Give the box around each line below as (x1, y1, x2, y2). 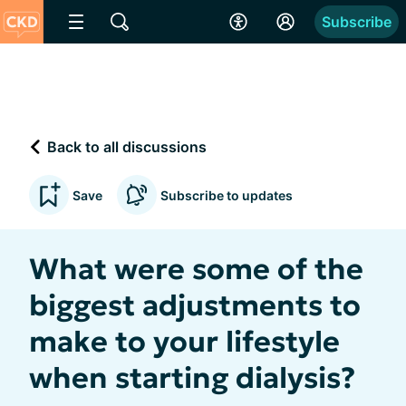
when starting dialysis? (29, 360, 355, 396)
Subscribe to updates (160, 187, 293, 203)
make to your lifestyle (29, 324, 340, 360)
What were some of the (29, 251, 363, 287)
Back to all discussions (43, 137, 207, 156)
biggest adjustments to (29, 287, 361, 324)
